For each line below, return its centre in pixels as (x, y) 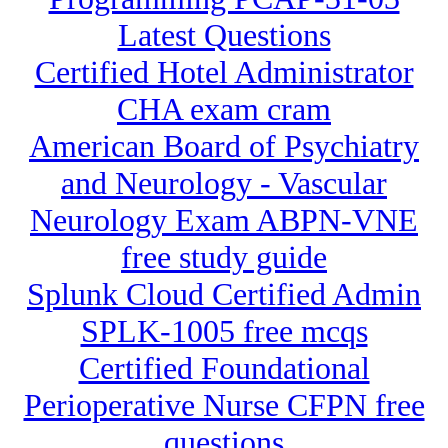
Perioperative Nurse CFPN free (224, 405)
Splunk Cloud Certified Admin (224, 294)
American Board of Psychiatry (224, 146)
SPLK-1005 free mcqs (224, 331)
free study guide (224, 257)
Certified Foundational (224, 368)
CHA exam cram (224, 109)
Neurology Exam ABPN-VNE (224, 220)
